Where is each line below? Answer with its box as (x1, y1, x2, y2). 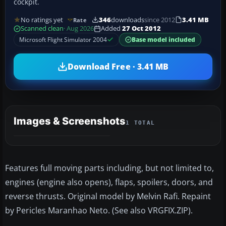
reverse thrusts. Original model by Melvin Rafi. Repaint (5, 191, 211, 202)
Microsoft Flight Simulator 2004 (19, 35, 107, 44)
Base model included (132, 36, 195, 44)
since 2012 (144, 15, 175, 24)
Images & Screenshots (14, 115, 126, 128)
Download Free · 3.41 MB (67, 61, 169, 72)
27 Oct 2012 (122, 24, 161, 33)
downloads (110, 15, 144, 24)
